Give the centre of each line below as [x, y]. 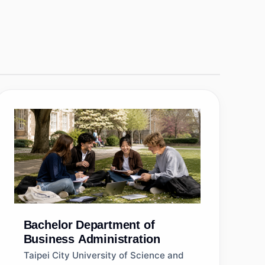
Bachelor [48, 225]
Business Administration [92, 239]
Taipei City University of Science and [104, 255]
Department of [115, 225]
